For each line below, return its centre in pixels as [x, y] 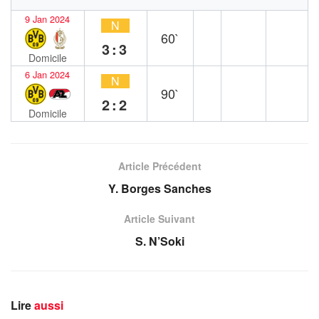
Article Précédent [159, 166]
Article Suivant [159, 218]
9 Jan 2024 [48, 19]
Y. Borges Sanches [159, 188]
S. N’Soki [159, 241]
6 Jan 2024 [48, 74]
